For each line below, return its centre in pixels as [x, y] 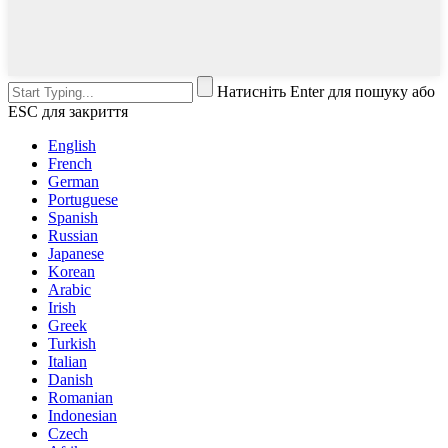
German [73, 182]
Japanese [76, 254]
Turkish [72, 344]
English [72, 146]
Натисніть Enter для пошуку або [326, 92]
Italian [67, 362]
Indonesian [82, 416]
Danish [70, 380]
